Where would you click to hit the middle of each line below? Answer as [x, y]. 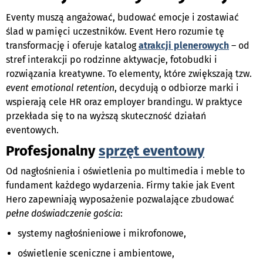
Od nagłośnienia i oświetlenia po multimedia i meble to [125, 171]
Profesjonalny [52, 151]
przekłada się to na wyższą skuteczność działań [106, 116]
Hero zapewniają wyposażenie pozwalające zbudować [120, 199]
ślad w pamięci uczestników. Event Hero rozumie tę [115, 31]
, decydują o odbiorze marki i [177, 87]
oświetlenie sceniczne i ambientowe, [96, 253]
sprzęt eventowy [151, 151]
